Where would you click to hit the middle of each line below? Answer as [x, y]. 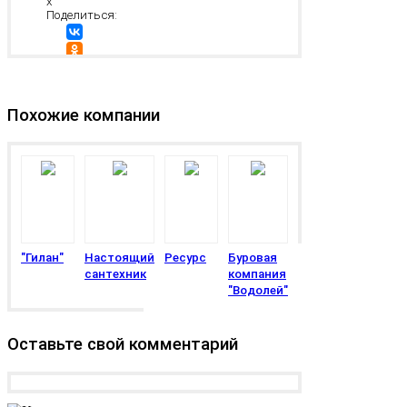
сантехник [115, 273]
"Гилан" [42, 257]
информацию [85, 96]
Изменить [75, 83]
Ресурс [185, 257]
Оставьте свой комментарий [123, 344]
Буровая [253, 257]
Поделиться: [82, 15]
